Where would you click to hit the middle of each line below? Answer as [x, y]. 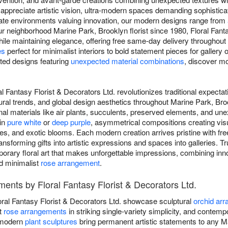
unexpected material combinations [127, 61]
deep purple [71, 122]
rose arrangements [35, 211]
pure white [24, 122]
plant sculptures [51, 221]
